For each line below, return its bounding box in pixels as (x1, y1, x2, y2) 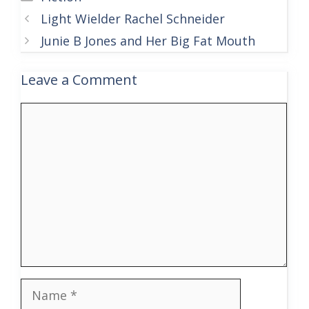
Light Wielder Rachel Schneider (40, 10, 225, 27)
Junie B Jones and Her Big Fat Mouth (40, 32, 255, 49)
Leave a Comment (21, 70, 137, 89)
